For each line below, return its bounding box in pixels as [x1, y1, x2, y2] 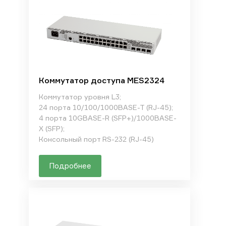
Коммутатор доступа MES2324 [38, 75, 164, 85]
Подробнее [48, 161, 91, 171]
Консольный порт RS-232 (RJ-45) [38, 135, 154, 143]
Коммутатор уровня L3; [38, 92, 121, 101]
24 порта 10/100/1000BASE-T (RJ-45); [38, 103, 173, 111]
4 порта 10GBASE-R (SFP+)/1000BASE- [38, 114, 177, 122]
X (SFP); [38, 124, 65, 133]
